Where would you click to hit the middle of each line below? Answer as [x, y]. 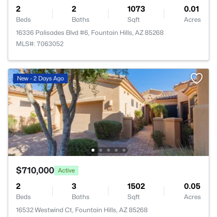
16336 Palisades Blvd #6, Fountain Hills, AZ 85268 [90, 32]
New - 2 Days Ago [40, 78]
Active [66, 170]
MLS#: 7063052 [40, 44]
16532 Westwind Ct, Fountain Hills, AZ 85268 [82, 210]
